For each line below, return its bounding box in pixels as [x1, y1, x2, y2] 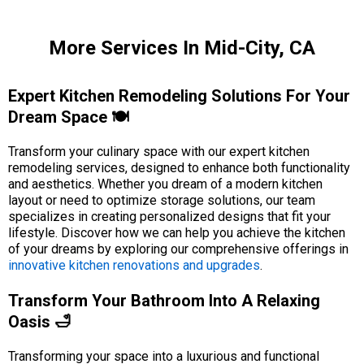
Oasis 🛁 [8, 312, 71, 331]
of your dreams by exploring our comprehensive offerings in [8, 241, 349, 257]
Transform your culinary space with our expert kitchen [8, 144, 310, 159]
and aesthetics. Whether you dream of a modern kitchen [8, 176, 323, 192]
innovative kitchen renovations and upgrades [8, 258, 260, 273]
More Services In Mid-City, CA [49, 37, 315, 59]
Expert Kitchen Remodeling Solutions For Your [8, 86, 350, 106]
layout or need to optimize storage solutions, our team [8, 193, 315, 208]
